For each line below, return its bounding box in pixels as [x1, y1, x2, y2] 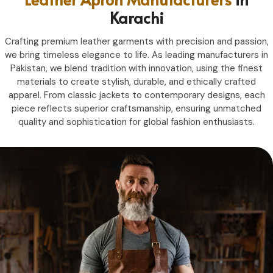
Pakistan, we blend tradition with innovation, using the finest [10, 62, 263, 74]
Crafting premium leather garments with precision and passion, [4, 35, 269, 48]
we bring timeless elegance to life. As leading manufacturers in [5, 48, 268, 61]
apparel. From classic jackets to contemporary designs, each [8, 88, 265, 101]
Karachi [109, 6, 164, 28]
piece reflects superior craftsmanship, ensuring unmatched [12, 102, 261, 115]
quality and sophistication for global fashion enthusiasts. [18, 115, 255, 128]
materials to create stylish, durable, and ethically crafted [17, 75, 256, 88]
